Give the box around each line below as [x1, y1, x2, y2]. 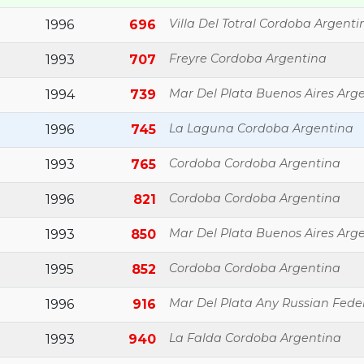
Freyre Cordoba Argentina [169, 51, 327, 66]
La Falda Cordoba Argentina [169, 331, 341, 345]
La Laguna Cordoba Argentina [169, 121, 353, 136]
